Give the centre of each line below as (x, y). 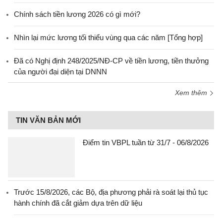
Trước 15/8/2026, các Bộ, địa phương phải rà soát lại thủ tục (111, 192)
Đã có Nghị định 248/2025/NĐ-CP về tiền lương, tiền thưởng (111, 61)
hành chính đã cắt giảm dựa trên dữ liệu (78, 203)
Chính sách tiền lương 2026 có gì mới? (77, 14)
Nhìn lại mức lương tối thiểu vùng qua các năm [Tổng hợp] (108, 37)
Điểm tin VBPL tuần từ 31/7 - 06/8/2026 (146, 142)
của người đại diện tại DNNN (60, 72)
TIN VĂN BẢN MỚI (48, 120)
